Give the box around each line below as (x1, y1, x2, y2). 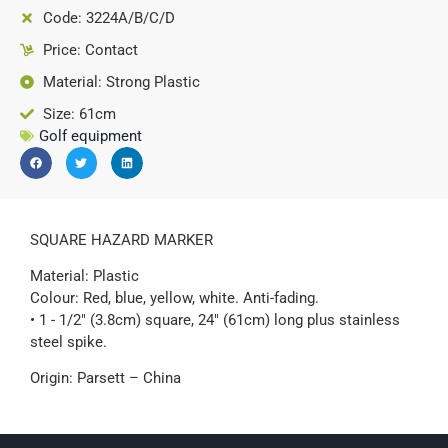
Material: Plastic (30, 266, 139, 285)
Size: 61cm (42, 105, 116, 123)
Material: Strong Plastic (42, 73, 200, 91)
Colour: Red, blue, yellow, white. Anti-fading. (30, 288, 319, 307)
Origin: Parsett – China (30, 369, 181, 388)
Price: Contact (42, 41, 138, 59)
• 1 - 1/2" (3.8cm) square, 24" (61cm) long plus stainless (30, 310, 400, 329)
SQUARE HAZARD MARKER (30, 230, 213, 249)
